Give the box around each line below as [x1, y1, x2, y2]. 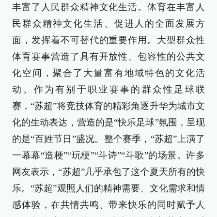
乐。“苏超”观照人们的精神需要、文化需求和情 [12, 183, 205, 193]
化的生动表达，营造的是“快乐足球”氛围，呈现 [12, 117, 205, 127]
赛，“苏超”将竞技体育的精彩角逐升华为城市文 [12, 100, 205, 111]
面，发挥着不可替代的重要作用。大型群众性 [12, 34, 205, 45]
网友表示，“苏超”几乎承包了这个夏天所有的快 [12, 166, 205, 177]
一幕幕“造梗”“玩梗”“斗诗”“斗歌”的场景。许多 [12, 150, 205, 160]
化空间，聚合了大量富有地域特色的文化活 [12, 67, 205, 78]
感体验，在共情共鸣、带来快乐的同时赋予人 [12, 199, 205, 210]
